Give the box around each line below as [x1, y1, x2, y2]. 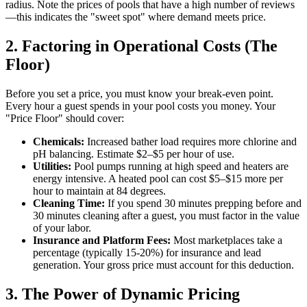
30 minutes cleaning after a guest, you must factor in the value [33, 210, 299, 222]
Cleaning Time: [33, 197, 105, 210]
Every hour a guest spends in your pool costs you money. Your [5, 100, 275, 112]
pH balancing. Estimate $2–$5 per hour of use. [33, 148, 234, 160]
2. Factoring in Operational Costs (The [5, 37, 278, 56]
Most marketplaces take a [171, 234, 282, 247]
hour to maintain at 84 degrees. [33, 185, 166, 197]
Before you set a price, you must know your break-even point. [5, 88, 273, 100]
